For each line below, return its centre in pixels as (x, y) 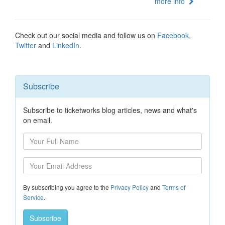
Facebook (173, 35)
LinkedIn (66, 45)
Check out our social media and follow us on (86, 35)
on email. (38, 120)
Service (33, 197)
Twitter (26, 45)
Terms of (174, 187)
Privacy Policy (130, 187)
